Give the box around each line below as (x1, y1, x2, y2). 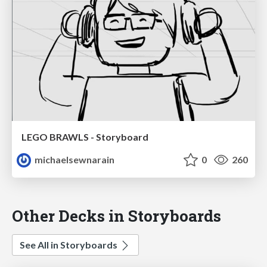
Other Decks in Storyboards (12, 205, 221, 226)
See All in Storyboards (20, 239, 119, 251)
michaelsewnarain (33, 154, 115, 166)
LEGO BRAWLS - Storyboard (21, 131, 148, 143)
